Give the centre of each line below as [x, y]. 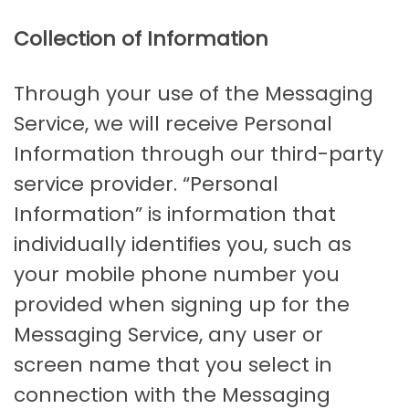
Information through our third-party [199, 154]
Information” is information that [175, 215]
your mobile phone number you [177, 275]
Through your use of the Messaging [194, 94]
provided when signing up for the [182, 305]
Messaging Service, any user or [168, 335]
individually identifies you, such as [183, 245]
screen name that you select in [173, 365]
